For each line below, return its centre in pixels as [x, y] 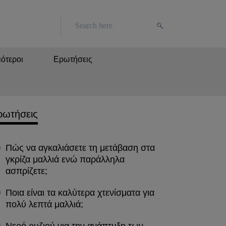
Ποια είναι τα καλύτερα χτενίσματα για [80, 193]
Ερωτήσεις [73, 59]
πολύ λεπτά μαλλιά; [44, 204]
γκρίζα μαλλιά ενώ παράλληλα [65, 159]
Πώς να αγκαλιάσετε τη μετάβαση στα [80, 148]
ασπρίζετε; [26, 171]
